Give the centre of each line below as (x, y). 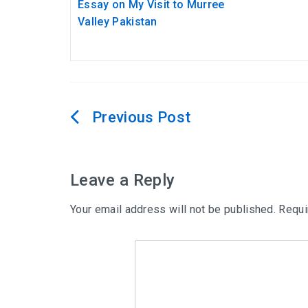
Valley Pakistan (118, 21)
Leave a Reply (123, 180)
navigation (119, 152)
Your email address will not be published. (173, 210)
